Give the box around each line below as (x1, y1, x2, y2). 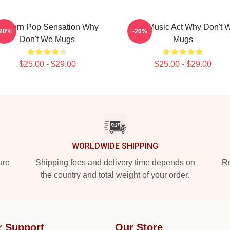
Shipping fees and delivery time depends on (35, 158, 195, 167)
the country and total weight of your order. (41, 170, 189, 179)
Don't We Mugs (20, 35, 75, 44)
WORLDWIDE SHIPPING (72, 141, 158, 151)
